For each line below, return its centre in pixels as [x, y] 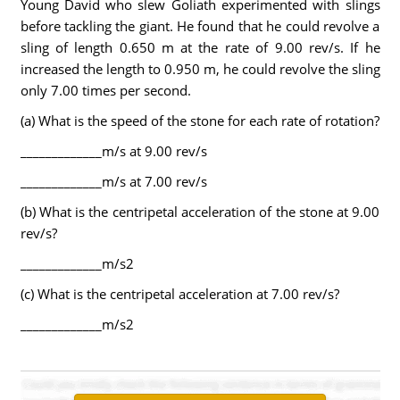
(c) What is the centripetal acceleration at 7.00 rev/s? [179, 294]
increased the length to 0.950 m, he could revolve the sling [200, 69]
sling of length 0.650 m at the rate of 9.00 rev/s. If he [200, 47]
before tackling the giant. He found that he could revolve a [200, 26]
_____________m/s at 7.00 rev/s [113, 181]
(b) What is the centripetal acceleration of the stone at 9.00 [200, 212]
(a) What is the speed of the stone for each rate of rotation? [200, 121]
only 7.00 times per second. [105, 90]
